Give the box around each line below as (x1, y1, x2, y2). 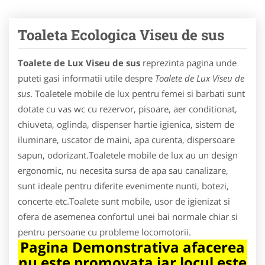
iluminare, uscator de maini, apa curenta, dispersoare (18, 133, 235, 146)
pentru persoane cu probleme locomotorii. (18, 225, 191, 238)
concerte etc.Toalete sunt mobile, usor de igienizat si (18, 195, 230, 207)
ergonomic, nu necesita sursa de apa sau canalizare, (18, 164, 228, 176)
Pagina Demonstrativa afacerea (20, 237, 245, 257)
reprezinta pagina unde (140, 56, 237, 69)
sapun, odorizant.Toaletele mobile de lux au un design (18, 148, 238, 161)
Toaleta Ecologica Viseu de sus (18, 25, 224, 44)
